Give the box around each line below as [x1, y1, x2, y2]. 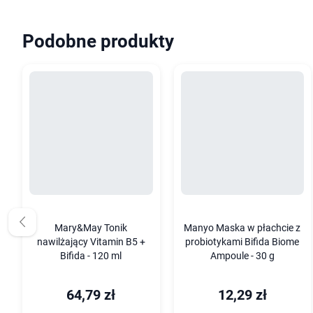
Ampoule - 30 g [210, 249, 275, 262]
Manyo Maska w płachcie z [184, 221, 301, 234]
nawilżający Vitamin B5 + [36, 235, 145, 248]
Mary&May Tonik [54, 221, 128, 234]
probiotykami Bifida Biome [185, 235, 300, 248]
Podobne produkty [22, 31, 174, 52]
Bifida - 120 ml [60, 249, 122, 262]
